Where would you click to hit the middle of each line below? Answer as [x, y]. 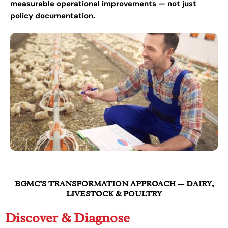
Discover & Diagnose [67, 218]
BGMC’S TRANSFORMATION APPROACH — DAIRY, [114, 184]
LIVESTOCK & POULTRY [114, 194]
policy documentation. [53, 16]
